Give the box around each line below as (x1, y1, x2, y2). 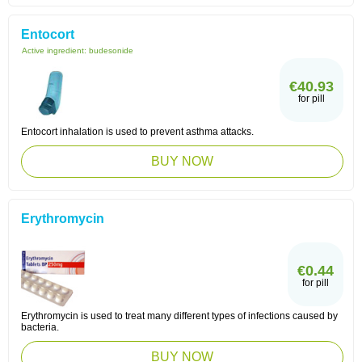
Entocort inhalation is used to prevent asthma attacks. (21, 126, 254, 137)
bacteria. (21, 322, 59, 333)
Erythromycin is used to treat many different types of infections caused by (21, 310, 338, 322)
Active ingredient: (22, 46, 89, 55)
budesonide (89, 46, 133, 55)
